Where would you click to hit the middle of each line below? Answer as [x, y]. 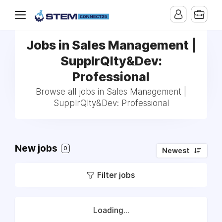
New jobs [37, 148]
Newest [176, 151]
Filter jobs [116, 175]
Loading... [111, 210]
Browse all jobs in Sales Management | [111, 92]
